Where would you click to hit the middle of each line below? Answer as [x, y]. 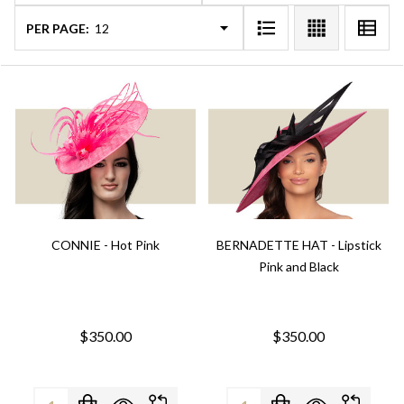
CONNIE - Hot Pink [106, 245]
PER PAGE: [58, 28]
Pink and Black [298, 266]
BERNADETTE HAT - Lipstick [298, 245]
